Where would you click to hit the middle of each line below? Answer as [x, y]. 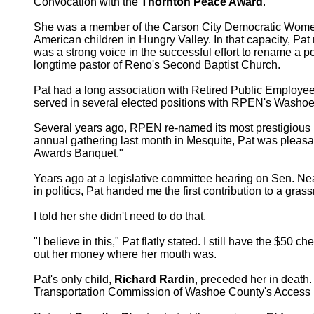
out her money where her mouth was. [125, 254]
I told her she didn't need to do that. [120, 216]
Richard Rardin [155, 279]
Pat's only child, [74, 279]
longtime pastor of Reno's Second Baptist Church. [157, 65]
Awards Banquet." [78, 153]
